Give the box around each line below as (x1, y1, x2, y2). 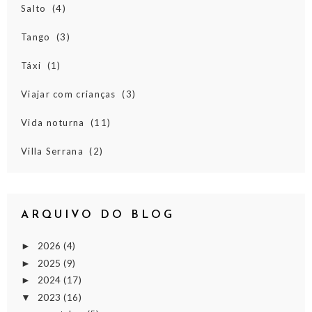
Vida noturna (21, 117, 85, 129)
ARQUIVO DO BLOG (21, 210, 175, 221)
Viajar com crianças (21, 88, 116, 100)
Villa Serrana (21, 146, 84, 157)
